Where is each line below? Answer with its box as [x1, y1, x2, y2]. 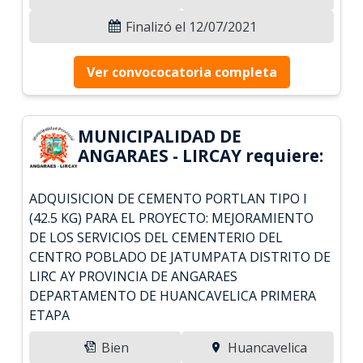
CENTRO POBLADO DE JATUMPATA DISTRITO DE [29, 247, 331, 266]
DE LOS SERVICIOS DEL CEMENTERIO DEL [29, 228, 284, 246]
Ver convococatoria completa [86, 62, 277, 81]
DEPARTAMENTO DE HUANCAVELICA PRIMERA [29, 286, 317, 305]
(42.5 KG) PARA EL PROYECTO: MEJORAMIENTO [29, 208, 314, 227]
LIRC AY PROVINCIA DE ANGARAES [29, 267, 238, 285]
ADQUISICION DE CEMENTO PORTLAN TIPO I [29, 189, 308, 207]
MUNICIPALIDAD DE [78, 124, 242, 147]
